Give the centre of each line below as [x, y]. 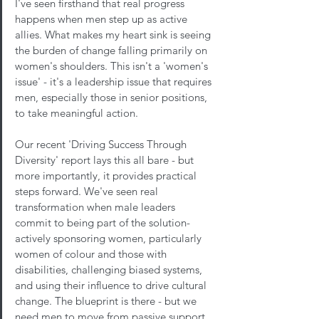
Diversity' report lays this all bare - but [106, 159]
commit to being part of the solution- [104, 222]
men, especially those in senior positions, [113, 97]
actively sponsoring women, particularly [110, 238]
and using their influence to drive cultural [112, 285]
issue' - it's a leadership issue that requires [115, 81]
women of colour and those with [92, 253]
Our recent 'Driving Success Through [102, 144]
